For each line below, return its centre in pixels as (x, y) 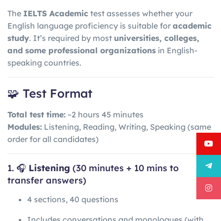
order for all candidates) (53, 139)
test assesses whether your (140, 14)
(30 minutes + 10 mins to (124, 168)
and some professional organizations (82, 51)
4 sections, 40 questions (73, 199)
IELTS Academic (56, 14)
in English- (177, 51)
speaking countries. (44, 63)
